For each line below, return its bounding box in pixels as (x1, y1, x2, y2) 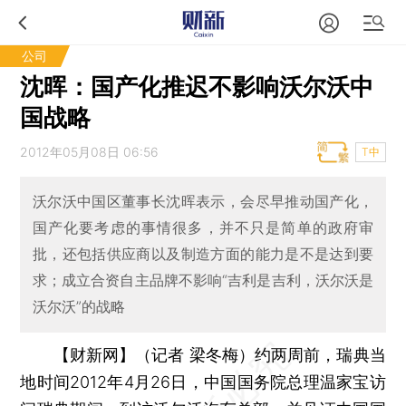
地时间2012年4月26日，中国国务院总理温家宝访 (20, 372, 386, 391)
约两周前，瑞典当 (254, 344, 386, 364)
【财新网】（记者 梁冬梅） (53, 344, 255, 364)
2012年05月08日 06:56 (20, 144, 159, 159)
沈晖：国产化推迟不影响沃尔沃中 (20, 72, 374, 101)
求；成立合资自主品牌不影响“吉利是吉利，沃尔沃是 (32, 271, 374, 290)
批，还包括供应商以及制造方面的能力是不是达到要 (32, 245, 374, 264)
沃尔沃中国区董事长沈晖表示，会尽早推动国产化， (32, 192, 374, 211)
